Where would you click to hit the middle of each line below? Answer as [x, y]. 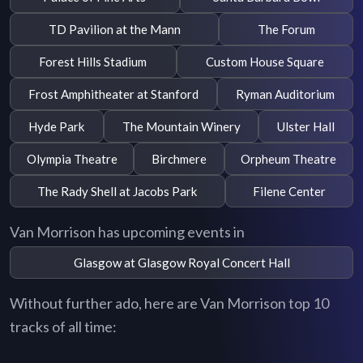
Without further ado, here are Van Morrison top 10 [169, 303]
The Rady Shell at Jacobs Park [117, 191]
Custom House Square [265, 61]
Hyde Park [57, 126]
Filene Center [289, 191]
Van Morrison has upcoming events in [127, 232]
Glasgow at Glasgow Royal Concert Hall [181, 262]
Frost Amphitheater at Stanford [113, 94]
